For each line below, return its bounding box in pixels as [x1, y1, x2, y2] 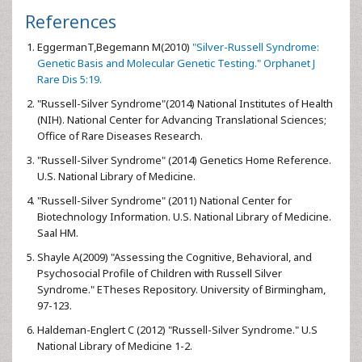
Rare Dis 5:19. [37, 72, 102, 86]
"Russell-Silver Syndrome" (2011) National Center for [37, 193, 292, 208]
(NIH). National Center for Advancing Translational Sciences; [37, 112, 326, 127]
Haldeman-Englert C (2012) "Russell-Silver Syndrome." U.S [37, 322, 318, 337]
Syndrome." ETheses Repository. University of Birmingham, [37, 282, 326, 297]
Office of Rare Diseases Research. [37, 128, 203, 143]
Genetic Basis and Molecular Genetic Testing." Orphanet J [37, 56, 315, 70]
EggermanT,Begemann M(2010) [37, 40, 190, 54]
